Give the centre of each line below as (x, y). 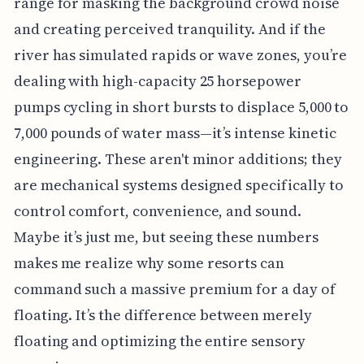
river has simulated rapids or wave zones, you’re (180, 54)
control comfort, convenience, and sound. (157, 210)
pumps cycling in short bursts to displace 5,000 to (181, 106)
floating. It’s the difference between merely (162, 314)
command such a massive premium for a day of (174, 288)
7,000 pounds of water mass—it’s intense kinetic (175, 132)
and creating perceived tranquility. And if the (169, 28)
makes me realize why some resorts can (149, 262)
